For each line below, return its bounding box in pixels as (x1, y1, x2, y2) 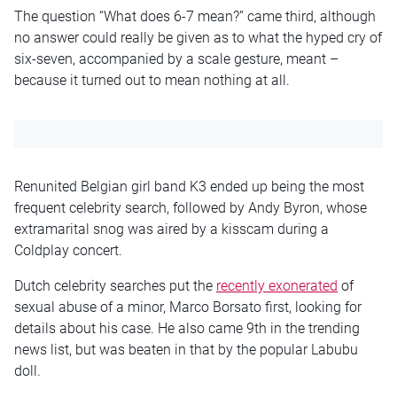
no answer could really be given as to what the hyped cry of (14, 28, 382, 46)
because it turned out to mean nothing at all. (14, 71, 290, 89)
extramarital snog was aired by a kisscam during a (14, 220, 329, 237)
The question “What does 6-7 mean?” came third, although (14, 7, 376, 25)
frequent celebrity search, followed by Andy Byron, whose (14, 198, 367, 216)
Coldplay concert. (14, 241, 122, 259)
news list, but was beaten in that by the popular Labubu (14, 340, 358, 358)
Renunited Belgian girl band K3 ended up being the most (14, 177, 364, 195)
